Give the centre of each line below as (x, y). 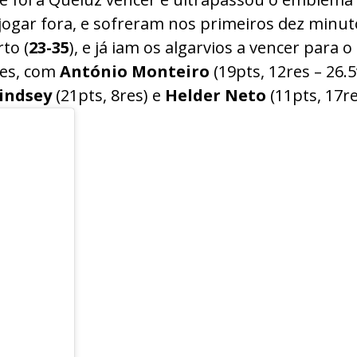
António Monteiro (135, 71)
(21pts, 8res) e (108, 95)
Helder (193, 95)
